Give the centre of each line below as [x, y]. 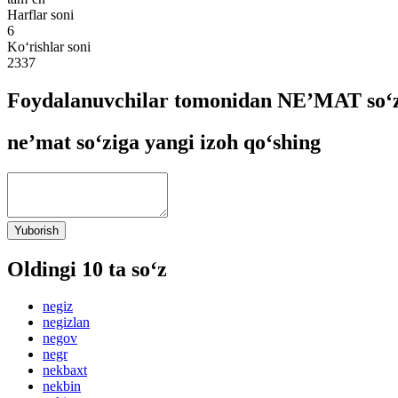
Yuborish [36, 230]
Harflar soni [40, 14]
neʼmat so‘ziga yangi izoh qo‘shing [164, 142]
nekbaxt [65, 370]
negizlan [66, 322]
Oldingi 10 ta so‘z [87, 269]
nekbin [62, 386]
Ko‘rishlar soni [49, 46]
